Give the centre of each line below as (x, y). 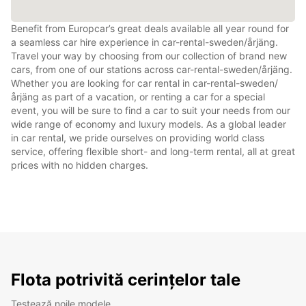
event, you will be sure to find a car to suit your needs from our (151, 110)
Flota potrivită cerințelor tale (126, 279)
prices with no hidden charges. (80, 165)
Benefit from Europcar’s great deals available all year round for (150, 28)
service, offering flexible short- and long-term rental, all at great (153, 151)
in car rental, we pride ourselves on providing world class (138, 137)
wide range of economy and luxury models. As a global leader (149, 124)
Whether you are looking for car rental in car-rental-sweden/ (144, 83)
